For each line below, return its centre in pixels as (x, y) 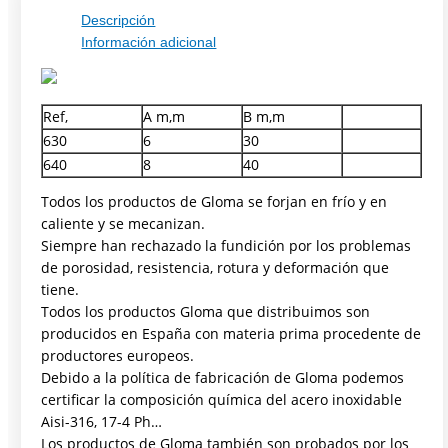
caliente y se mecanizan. (123, 224)
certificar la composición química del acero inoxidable (222, 400)
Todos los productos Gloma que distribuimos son (206, 312)
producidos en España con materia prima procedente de (231, 334)
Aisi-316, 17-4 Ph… (102, 422)
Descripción (118, 21)
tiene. (60, 290)
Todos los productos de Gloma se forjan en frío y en (214, 202)
